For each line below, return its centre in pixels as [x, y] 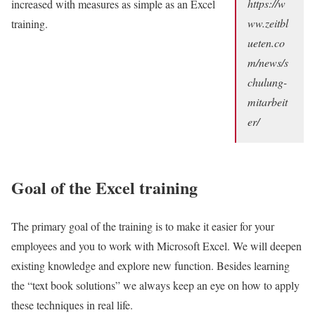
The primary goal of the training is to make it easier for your [143, 226]
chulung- [268, 82]
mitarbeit [268, 101]
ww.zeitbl [268, 22]
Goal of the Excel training [104, 188]
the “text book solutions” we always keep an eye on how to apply [155, 285]
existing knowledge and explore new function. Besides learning [150, 266]
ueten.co [266, 42]
